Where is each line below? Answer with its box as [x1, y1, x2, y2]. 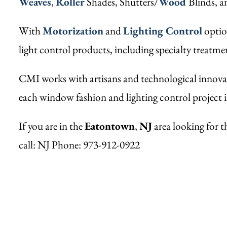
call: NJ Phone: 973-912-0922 [19, 138, 140, 152]
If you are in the [19, 119, 85, 133]
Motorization [43, 24, 103, 38]
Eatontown [85, 119, 135, 133]
